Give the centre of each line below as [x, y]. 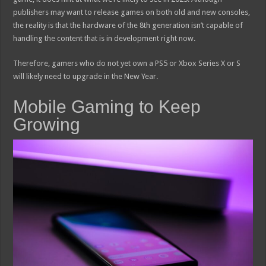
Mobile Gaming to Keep [107, 107]
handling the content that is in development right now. [104, 39]
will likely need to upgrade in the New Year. [86, 77]
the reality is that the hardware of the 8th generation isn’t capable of [128, 26]
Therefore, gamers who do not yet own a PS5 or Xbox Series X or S [127, 64]
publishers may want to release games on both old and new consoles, [132, 12]
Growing [47, 125]
